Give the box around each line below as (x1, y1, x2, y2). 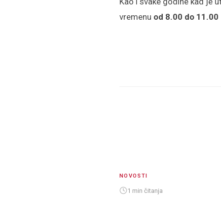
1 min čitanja (127, 186, 163, 194)
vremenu (119, 12, 153, 22)
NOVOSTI (119, 172, 148, 179)
